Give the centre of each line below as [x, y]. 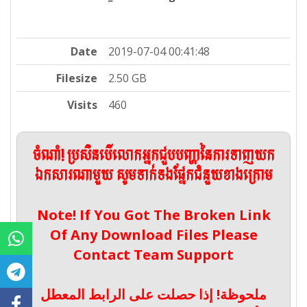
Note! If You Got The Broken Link [153, 215]
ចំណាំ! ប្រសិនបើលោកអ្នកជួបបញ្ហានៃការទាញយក [153, 157]
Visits [83, 105]
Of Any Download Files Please [153, 235]
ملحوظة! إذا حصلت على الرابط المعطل [153, 295]
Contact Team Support [153, 255]
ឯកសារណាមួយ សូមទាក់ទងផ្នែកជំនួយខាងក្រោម [153, 176]
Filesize [77, 78]
